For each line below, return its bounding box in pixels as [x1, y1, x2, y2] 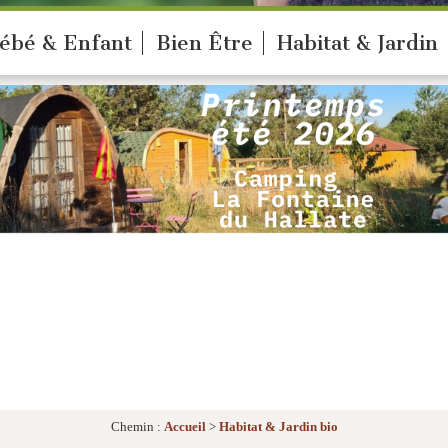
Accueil [163, 420, 206, 434]
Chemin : [110, 420, 164, 434]
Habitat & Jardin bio [218, 420, 338, 434]
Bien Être [156, 31, 253, 55]
